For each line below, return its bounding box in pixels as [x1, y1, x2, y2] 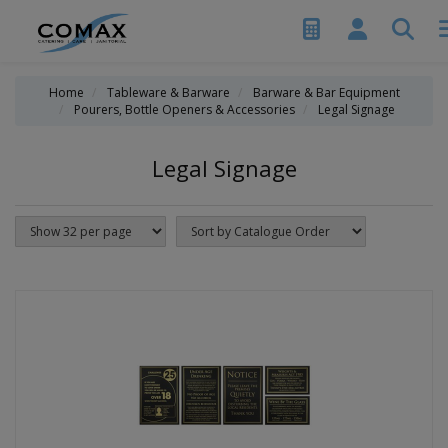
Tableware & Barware [106, 84, 230, 101]
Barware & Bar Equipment [252, 84, 400, 101]
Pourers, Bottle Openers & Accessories [73, 101, 295, 118]
